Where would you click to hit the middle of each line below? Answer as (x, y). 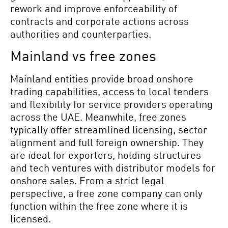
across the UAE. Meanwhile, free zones (98, 117)
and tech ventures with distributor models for (113, 168)
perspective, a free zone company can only (106, 193)
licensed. (31, 219)
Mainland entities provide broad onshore (102, 79)
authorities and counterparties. (81, 34)
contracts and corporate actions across (99, 21)
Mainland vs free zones (83, 56)
